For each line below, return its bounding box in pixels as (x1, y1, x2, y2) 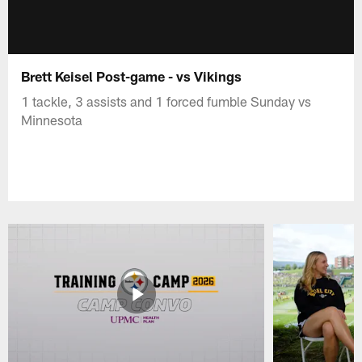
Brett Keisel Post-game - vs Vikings (21, 67, 242, 84)
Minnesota (21, 111, 83, 128)
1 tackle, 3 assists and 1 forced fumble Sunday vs (21, 92, 312, 109)
